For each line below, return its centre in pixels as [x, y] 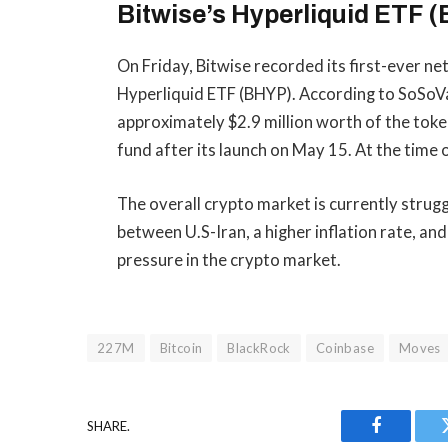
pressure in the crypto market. [229, 259]
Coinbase [344, 348]
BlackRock [259, 348]
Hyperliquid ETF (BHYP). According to [258, 94]
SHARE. [108, 425]
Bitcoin [181, 348]
